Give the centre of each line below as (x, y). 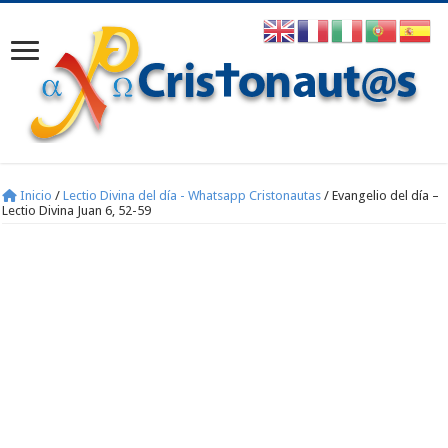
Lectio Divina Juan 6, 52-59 (77, 210)
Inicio (35, 195)
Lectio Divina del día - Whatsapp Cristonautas (192, 195)
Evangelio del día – (386, 195)
